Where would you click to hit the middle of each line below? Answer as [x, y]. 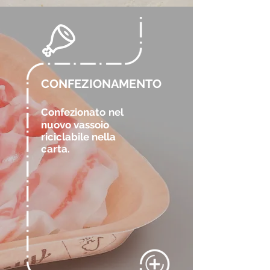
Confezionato [73, 112]
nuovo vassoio [75, 125]
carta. [55, 149]
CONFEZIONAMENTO [101, 84]
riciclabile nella [78, 137]
